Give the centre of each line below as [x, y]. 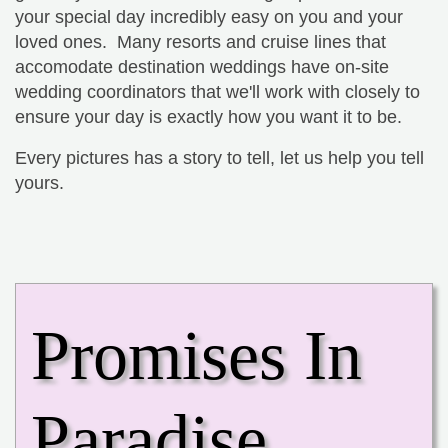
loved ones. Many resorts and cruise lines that [200, 41]
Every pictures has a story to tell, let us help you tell [219, 157]
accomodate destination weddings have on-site [202, 66]
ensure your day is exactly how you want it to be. [211, 116]
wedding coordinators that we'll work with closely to [217, 91]
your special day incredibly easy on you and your [209, 16]
